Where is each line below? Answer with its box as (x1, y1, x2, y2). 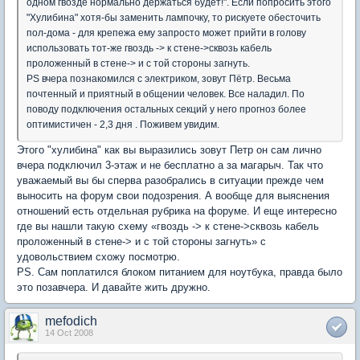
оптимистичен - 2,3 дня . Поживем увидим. (27, 118, 219, 130)
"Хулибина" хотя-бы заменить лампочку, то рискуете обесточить (27, 11, 321, 23)
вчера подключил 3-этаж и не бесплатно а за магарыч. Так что (17, 158, 323, 171)
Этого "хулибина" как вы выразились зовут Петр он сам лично (17, 143, 321, 156)
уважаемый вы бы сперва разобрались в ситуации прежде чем (17, 174, 324, 186)
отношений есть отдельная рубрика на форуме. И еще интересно (17, 204, 337, 217)
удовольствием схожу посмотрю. (17, 250, 180, 263)
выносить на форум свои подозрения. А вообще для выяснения (17, 189, 329, 202)
